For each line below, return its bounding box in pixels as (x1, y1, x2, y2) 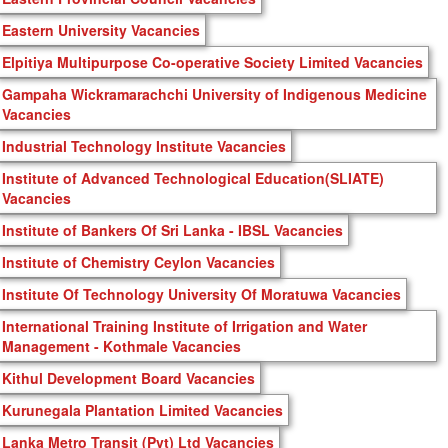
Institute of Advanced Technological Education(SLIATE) (2, 167, 384, 188)
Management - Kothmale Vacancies (2, 335, 241, 356)
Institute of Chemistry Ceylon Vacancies (2, 251, 275, 272)
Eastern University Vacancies (2, 19, 200, 40)
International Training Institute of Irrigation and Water (2, 315, 367, 336)
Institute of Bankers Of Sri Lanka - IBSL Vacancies (2, 219, 343, 240)
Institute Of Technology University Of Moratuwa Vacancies (2, 283, 401, 304)
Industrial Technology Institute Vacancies (2, 135, 286, 156)
